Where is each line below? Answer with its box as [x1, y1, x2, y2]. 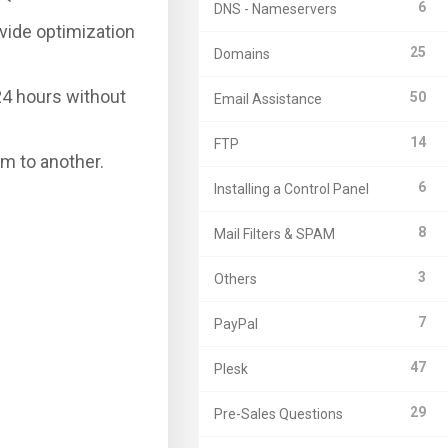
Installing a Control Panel [214, 181, 369, 197]
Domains [214, 46, 270, 62]
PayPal [214, 316, 258, 332]
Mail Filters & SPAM [214, 226, 335, 242]
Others [214, 271, 257, 287]
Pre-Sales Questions [214, 406, 343, 422]
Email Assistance [214, 91, 322, 107]
